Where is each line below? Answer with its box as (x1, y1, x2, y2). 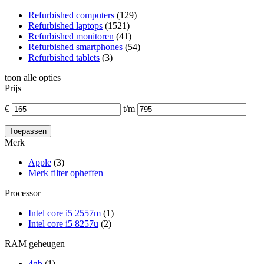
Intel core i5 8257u (28, 218, 98, 229)
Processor (5, 187, 41, 198)
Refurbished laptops (28, 20, 103, 31)
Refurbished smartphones (28, 41, 123, 52)
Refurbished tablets (28, 52, 100, 62)
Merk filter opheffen (28, 167, 103, 178)
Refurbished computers (28, 9, 114, 20)
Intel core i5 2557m (28, 207, 101, 218)
